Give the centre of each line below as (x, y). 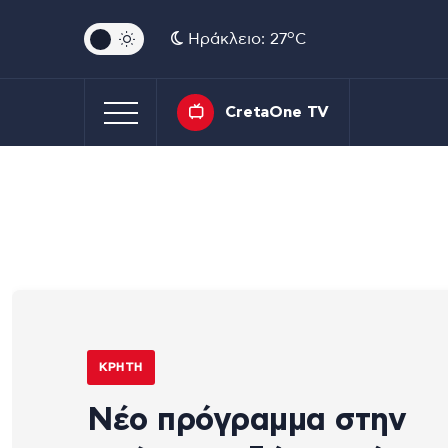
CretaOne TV (277, 112)
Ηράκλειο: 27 (235, 39)
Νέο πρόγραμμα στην (246, 419)
